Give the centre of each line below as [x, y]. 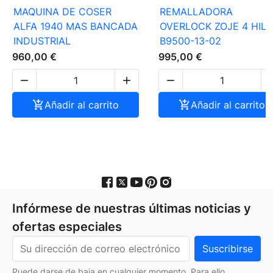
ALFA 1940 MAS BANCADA [76, 27]
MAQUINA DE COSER [62, 12]
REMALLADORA [196, 12]
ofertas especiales [67, 226]
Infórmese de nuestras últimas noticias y [132, 208]
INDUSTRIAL [42, 41]
